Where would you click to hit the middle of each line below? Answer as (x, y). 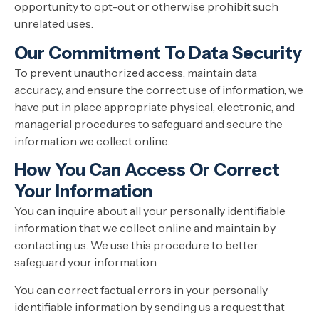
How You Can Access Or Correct (147, 170)
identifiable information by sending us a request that (150, 307)
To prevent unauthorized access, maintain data (136, 72)
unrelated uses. (54, 24)
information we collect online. (92, 141)
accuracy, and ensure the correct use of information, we (159, 89)
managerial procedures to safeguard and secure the (148, 124)
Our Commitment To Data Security (158, 53)
